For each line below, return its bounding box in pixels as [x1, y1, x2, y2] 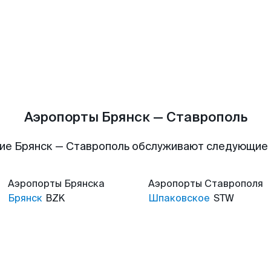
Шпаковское [148, 192, 210, 204]
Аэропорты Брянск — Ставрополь [24, 108, 247, 126]
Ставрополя [204, 177, 263, 190]
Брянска [64, 177, 105, 190]
